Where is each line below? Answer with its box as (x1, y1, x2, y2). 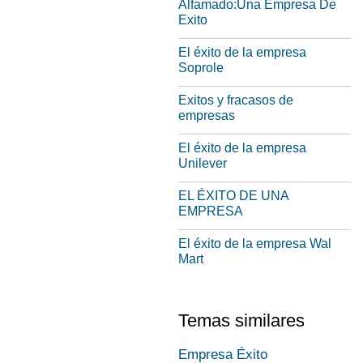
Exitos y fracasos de (178, 93, 293, 107)
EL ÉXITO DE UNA (178, 189, 288, 203)
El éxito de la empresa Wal (178, 237, 331, 250)
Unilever (178, 156, 227, 170)
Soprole (178, 61, 224, 75)
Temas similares (178, 310, 305, 331)
